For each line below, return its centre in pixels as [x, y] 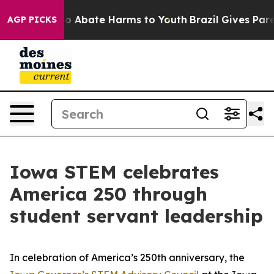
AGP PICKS [32, 20]
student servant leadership [136, 216]
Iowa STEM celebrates [114, 172]
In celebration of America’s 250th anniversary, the [127, 257]
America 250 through [109, 194]
